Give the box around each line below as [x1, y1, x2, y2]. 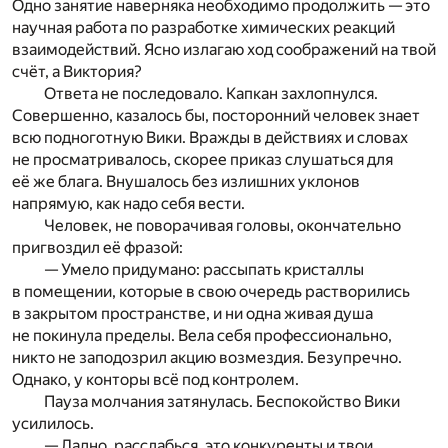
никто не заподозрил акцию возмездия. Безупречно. [12, 348, 402, 368]
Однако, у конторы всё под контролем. [12, 370, 299, 390]
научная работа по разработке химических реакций [12, 18, 395, 38]
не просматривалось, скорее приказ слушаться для [12, 150, 393, 170]
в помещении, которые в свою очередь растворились [12, 282, 410, 302]
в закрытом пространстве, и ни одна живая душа [12, 304, 373, 324]
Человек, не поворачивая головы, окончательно [44, 216, 401, 236]
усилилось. [12, 414, 94, 434]
